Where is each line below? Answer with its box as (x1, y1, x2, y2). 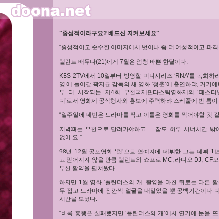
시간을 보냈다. (59, 196, 97, 202)
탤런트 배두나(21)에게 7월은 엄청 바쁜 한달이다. (59, 58, 188, 65)
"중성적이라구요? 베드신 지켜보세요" (59, 30, 159, 37)
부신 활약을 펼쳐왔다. (59, 165, 116, 172)
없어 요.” (59, 134, 82, 141)
